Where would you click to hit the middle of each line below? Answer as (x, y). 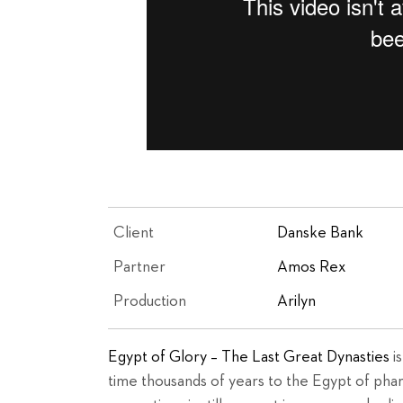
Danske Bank (320, 233)
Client (134, 233)
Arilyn (296, 301)
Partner (139, 267)
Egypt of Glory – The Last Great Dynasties (249, 357)
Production (150, 301)
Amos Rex (311, 267)
